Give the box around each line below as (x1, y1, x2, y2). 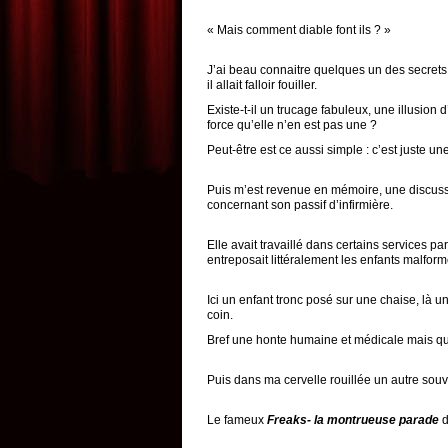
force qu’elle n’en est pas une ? (207, 118, 377, 132)
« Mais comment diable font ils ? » (207, 23, 391, 37)
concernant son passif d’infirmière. (207, 198, 393, 212)
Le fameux (207, 413, 267, 427)
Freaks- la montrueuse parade (267, 413, 439, 427)
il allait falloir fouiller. (207, 78, 317, 92)
